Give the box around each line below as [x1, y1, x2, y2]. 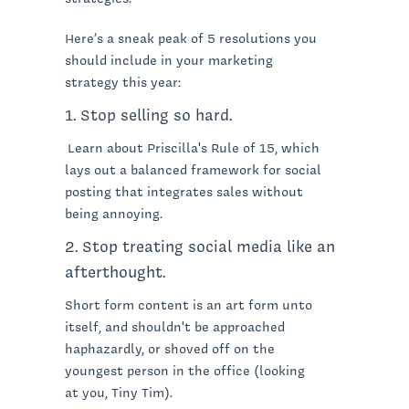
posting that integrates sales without [65, 182, 303, 201]
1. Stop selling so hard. [65, 103, 232, 125]
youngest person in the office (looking [65, 361, 305, 380]
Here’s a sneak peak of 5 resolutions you [65, 28, 317, 47]
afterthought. [65, 260, 170, 282]
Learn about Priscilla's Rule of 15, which [68, 138, 320, 157]
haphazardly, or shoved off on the [65, 339, 275, 358]
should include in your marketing [65, 50, 273, 69]
